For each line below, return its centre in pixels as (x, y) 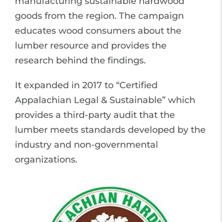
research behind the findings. (80, 60)
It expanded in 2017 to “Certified (86, 85)
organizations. (46, 159)
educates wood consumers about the (98, 30)
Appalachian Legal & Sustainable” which (105, 100)
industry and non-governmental (86, 144)
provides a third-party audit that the (95, 115)
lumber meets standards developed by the (110, 130)
